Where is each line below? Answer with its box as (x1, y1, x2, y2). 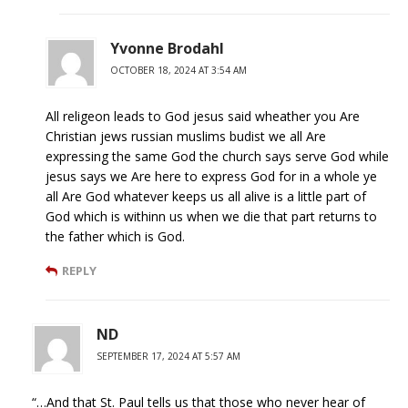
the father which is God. (46, 227, 185, 245)
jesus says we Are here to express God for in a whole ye (46, 167, 377, 185)
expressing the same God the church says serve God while (46, 147, 389, 165)
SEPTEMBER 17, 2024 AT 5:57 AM (97, 349, 240, 362)
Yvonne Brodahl (110, 37, 224, 58)
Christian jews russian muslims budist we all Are (46, 127, 326, 145)
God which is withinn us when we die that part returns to (46, 207, 377, 225)
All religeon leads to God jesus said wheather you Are (46, 107, 360, 125)
